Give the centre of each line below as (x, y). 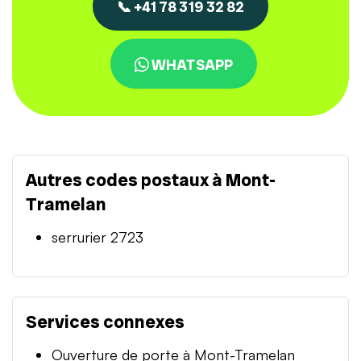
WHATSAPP (191, 64)
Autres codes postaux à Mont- (151, 180)
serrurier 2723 (98, 237)
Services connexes (105, 322)
